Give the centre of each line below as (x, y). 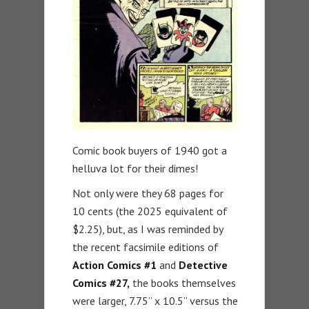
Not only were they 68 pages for (148, 193)
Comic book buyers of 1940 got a (150, 151)
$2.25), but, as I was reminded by (148, 229)
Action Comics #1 (114, 265)
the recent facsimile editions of (146, 247)
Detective (203, 265)
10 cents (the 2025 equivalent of (150, 211)
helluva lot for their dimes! (135, 169)
